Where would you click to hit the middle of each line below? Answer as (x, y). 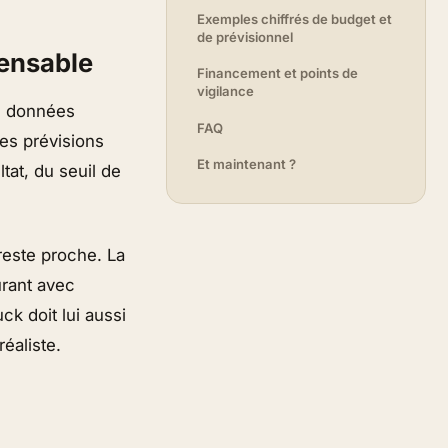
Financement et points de (278, 73)
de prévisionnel (245, 36)
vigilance (226, 91)
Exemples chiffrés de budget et (295, 18)
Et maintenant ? (247, 163)
